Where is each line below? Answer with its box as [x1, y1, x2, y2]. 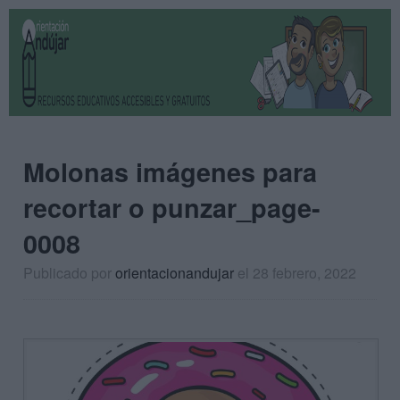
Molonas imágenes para [23, 154, 317, 190]
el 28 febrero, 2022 [237, 262, 356, 283]
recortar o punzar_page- [23, 189, 321, 226]
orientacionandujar [115, 262, 234, 283]
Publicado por [23, 262, 115, 283]
